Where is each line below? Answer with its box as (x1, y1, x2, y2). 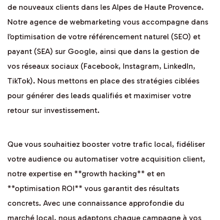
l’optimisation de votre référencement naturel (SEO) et (7, 32, 200, 42)
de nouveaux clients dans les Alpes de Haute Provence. (7, 2, 204, 12)
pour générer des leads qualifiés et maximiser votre (7, 91, 191, 101)
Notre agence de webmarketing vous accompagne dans (7, 17, 208, 27)
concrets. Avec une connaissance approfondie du (7, 198, 184, 208)
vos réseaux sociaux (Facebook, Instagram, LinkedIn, (7, 61, 195, 71)
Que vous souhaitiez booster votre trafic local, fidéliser (7, 139, 205, 149)
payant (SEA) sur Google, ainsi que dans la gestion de (7, 47, 199, 56)
